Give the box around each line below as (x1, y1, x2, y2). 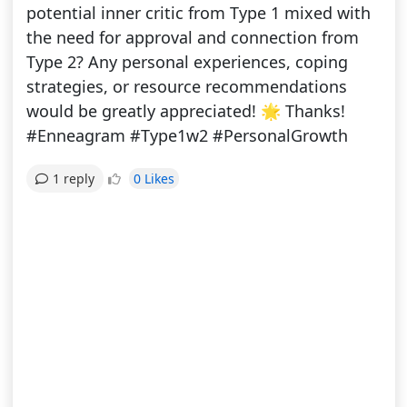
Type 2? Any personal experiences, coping (25, 51, 348, 74)
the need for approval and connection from (25, 26, 359, 49)
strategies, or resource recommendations (25, 75, 347, 98)
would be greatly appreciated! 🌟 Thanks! (25, 100, 345, 123)
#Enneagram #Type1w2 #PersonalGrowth (25, 124, 348, 147)
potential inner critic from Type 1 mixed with (25, 2, 371, 25)
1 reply (52, 170, 94, 188)
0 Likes (133, 169, 174, 187)
